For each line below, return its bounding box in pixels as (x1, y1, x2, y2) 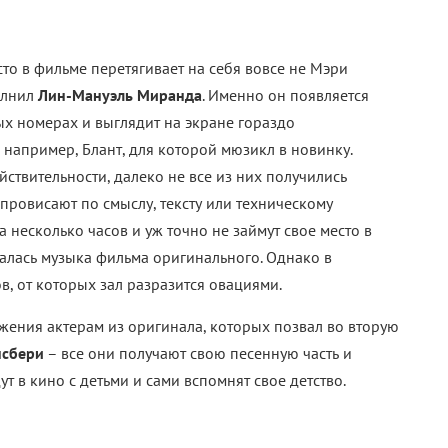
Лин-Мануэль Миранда (38, 85, 202, 106)
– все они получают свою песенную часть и (44, 343, 352, 364)
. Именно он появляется (202, 85, 369, 106)
